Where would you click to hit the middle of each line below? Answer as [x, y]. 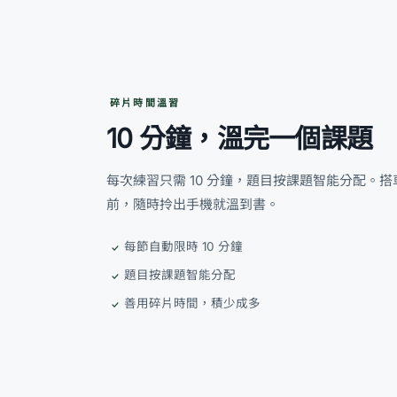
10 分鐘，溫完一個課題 [239, 138]
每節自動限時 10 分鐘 [183, 246]
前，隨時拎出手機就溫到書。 [193, 204]
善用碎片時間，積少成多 [192, 303]
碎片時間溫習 [145, 103]
